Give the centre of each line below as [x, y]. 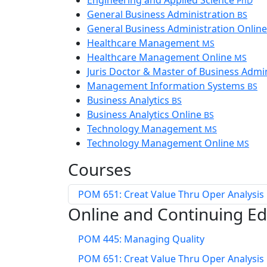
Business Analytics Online [145, 114]
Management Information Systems [167, 86]
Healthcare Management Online [161, 57]
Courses [100, 169]
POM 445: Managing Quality [141, 239]
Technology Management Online [162, 143]
